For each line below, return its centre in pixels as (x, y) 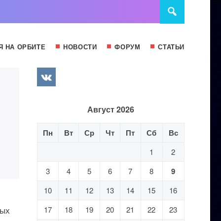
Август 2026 (110, 109)
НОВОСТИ (80, 47)
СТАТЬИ (171, 47)
